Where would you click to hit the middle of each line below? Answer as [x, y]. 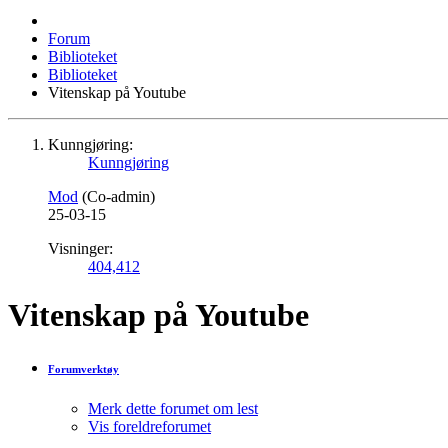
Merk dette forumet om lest [173, 409]
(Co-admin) [118, 196]
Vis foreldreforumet [149, 427]
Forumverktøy [83, 369]
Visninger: [80, 248]
